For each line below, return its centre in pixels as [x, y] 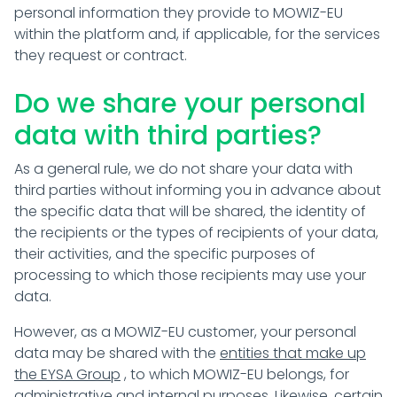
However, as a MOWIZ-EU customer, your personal [185, 332]
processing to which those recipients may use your [190, 275]
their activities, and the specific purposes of [165, 254]
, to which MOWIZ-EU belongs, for [235, 374]
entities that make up [293, 353]
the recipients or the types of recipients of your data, [196, 233]
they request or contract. [101, 55]
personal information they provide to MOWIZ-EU [179, 13]
